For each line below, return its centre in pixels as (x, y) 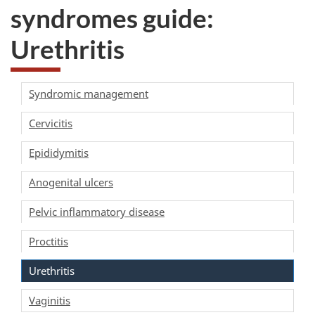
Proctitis (49, 241)
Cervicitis (51, 123)
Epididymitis (59, 152)
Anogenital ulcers (71, 182)
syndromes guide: (112, 18)
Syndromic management (89, 93)
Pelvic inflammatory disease (97, 211)
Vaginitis (50, 300)
